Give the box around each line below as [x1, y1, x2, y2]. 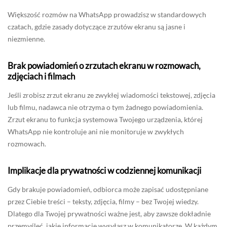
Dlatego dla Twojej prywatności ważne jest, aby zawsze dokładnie [8, 209, 211, 218]
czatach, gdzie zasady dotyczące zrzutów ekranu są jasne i [8, 22, 185, 31]
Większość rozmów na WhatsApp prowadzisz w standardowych [8, 10, 206, 19]
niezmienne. [8, 34, 45, 44]
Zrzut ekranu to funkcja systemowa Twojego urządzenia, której [8, 115, 203, 124]
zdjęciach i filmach [8, 71, 75, 82]
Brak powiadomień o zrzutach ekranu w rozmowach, [8, 60, 201, 71]
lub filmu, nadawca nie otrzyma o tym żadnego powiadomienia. [8, 103, 203, 112]
